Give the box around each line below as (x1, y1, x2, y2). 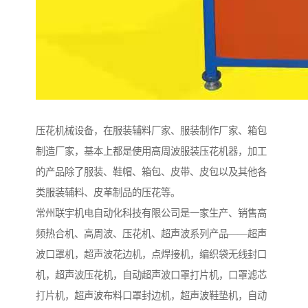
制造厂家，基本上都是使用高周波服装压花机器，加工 (36, 146, 267, 157)
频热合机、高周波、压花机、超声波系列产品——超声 (36, 228, 267, 240)
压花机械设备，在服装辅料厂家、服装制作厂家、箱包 (36, 125, 267, 137)
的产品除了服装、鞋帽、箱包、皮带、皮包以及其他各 (36, 166, 267, 178)
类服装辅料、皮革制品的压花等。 (36, 187, 180, 199)
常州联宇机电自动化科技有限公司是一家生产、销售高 (36, 208, 267, 219)
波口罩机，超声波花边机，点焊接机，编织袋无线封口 (36, 249, 267, 261)
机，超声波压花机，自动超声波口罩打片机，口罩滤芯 (36, 269, 267, 281)
